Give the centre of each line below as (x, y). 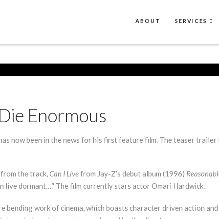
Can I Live (64, 174)
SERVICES (191, 21)
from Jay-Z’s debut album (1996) (132, 174)
